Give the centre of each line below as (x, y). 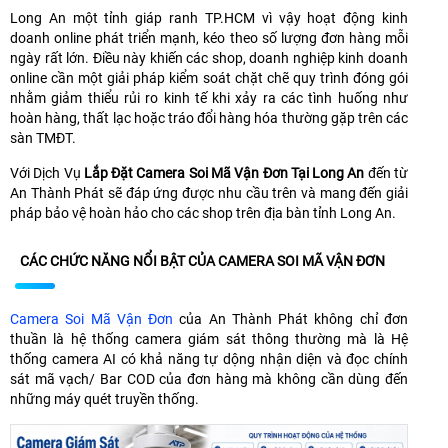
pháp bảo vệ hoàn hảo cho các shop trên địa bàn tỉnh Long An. (204, 213)
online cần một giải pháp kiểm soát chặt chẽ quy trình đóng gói (209, 78)
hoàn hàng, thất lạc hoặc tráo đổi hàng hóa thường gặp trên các (209, 118)
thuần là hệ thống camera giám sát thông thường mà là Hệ (209, 339)
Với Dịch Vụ (47, 173)
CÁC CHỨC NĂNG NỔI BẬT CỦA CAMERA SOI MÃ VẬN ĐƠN (202, 261)
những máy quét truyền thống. (104, 399)
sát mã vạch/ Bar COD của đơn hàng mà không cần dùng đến (209, 379)
